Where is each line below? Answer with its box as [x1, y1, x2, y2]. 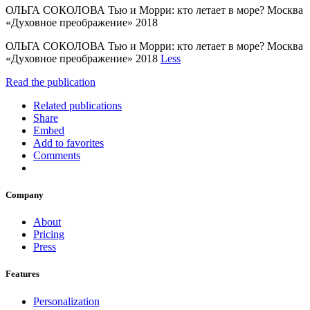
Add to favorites [33, 136, 104, 149]
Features [6, 268, 39, 280]
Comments [33, 149, 80, 161]
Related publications [33, 99, 122, 111]
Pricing [33, 228, 64, 241]
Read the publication [6, 75, 95, 88]
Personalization [33, 295, 100, 307]
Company [6, 190, 44, 201]
